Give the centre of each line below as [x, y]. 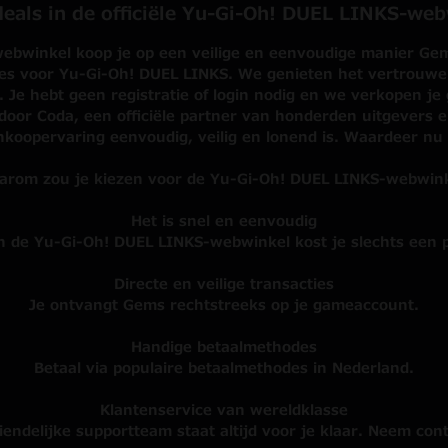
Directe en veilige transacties [224, 284]
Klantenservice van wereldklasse [224, 410]
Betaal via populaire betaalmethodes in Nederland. [224, 368]
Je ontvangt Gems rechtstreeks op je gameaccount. [224, 305]
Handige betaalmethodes [224, 347]
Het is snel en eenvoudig [224, 221]
